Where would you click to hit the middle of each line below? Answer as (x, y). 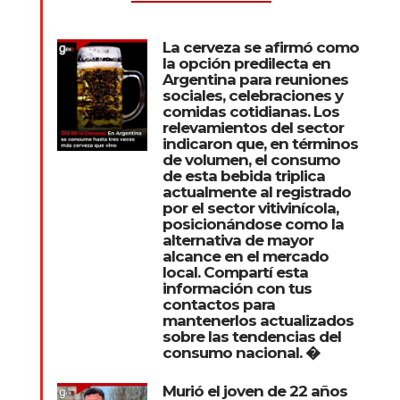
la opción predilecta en (246, 64)
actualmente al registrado (256, 192)
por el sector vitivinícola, (250, 208)
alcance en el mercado (245, 257)
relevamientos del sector (253, 128)
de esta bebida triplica (243, 176)
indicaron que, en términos (260, 144)
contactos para (218, 305)
